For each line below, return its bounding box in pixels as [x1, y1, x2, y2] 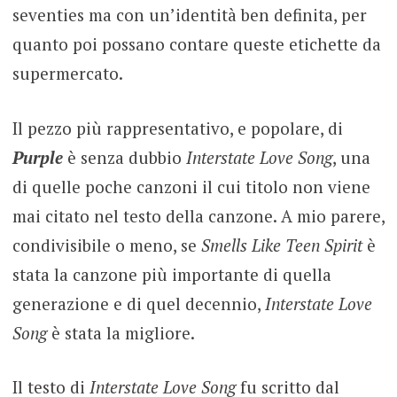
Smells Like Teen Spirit [200, 233, 362, 256]
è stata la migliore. [46, 321, 195, 344]
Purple [12, 145, 63, 168]
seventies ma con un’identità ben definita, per [12, 4, 367, 27]
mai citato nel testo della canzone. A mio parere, [12, 204, 385, 227]
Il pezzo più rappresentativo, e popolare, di [12, 116, 343, 139]
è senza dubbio [62, 145, 186, 168]
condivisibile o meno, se [12, 233, 201, 256]
